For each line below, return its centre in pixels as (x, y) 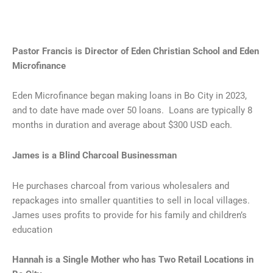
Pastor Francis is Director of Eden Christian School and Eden (136, 51)
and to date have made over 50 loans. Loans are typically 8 (132, 111)
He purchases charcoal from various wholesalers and (121, 186)
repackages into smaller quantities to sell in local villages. (132, 200)
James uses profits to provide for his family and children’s (129, 215)
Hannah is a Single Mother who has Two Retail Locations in (133, 260)
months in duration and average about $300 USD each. (122, 125)
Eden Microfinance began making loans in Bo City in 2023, (129, 96)
